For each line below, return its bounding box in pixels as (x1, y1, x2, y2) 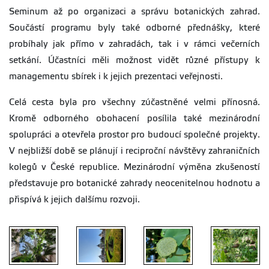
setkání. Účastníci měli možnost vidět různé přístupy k (9, 55, 260, 65)
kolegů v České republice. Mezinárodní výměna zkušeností (9, 162, 260, 172)
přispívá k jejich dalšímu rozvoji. (9, 195, 140, 205)
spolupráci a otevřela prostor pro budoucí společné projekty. (9, 130, 260, 140)
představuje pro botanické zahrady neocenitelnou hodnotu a (9, 178, 260, 189)
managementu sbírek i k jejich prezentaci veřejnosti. (9, 71, 223, 82)
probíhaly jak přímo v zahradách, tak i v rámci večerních (9, 39, 260, 49)
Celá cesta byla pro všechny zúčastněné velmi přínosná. (9, 97, 260, 107)
